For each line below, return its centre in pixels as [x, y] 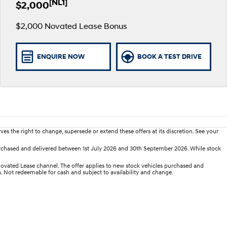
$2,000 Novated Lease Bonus [71, 26]
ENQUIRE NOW [61, 57]
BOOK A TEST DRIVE [169, 57]
